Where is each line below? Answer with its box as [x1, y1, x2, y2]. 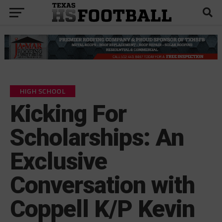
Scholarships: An [9, 123, 184, 152]
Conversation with [9, 170, 195, 199]
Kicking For [9, 99, 127, 128]
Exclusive [9, 147, 108, 175]
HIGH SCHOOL [19, 85, 65, 97]
